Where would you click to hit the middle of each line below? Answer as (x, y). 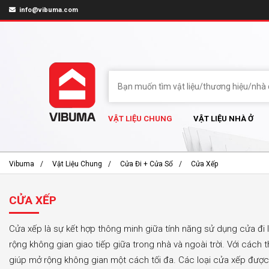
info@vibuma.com (48, 10)
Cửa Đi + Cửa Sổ (147, 164)
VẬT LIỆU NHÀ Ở (223, 119)
